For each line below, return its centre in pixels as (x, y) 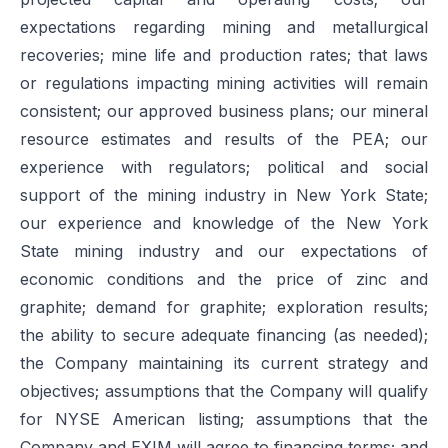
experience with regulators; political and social (224, 167)
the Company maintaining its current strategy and (224, 363)
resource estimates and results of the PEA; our (224, 139)
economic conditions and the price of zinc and (224, 279)
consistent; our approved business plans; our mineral (224, 111)
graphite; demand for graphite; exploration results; (224, 307)
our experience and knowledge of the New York (224, 223)
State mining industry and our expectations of (224, 251)
